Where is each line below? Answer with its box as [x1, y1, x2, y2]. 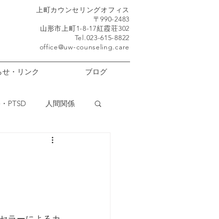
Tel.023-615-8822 [74, 33, 130, 42]
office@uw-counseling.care [39, 43, 130, 51]
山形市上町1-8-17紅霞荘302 [40, 24, 130, 33]
